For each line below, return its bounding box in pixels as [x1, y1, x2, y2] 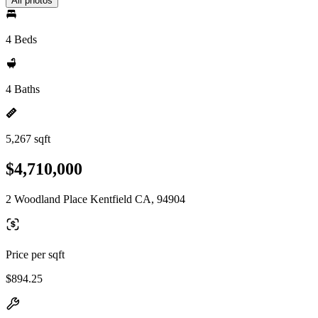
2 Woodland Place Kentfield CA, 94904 [6, 192, 185, 205]
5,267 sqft [6, 133, 50, 145]
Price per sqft [6, 248, 65, 261]
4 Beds [6, 33, 37, 45]
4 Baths [6, 83, 40, 95]
